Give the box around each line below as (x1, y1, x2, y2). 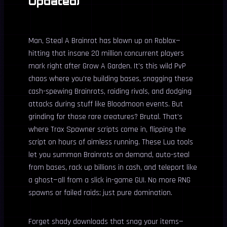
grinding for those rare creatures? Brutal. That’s (28, 111, 182, 122)
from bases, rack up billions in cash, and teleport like (28, 162, 197, 173)
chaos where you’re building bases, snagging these (28, 73, 193, 84)
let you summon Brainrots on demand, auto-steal (28, 149, 190, 160)
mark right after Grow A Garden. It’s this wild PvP (28, 61, 186, 71)
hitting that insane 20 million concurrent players (28, 48, 184, 59)
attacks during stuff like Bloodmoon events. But (28, 99, 183, 109)
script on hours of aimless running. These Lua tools (28, 137, 193, 147)
